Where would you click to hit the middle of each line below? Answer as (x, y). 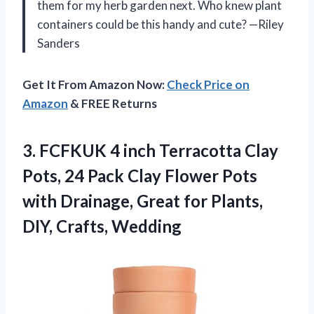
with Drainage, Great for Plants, (143, 200)
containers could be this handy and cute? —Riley (161, 24)
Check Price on (208, 84)
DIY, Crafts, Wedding (102, 226)
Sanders (59, 43)
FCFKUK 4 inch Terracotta (140, 150)
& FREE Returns (112, 103)
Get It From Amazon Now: (95, 84)
